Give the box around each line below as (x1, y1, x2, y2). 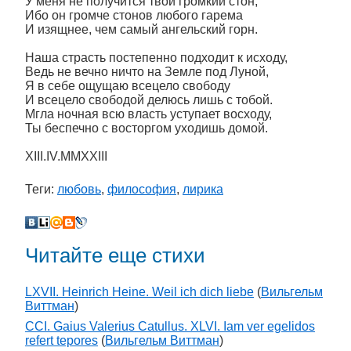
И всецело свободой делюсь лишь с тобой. (25, 93, 273, 107)
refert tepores (25, 334, 98, 348)
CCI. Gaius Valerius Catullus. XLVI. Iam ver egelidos (25, 320, 315, 334)
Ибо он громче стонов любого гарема (25, 9, 243, 22)
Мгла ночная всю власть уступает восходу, (25, 107, 272, 121)
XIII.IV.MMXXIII (25, 150, 107, 163)
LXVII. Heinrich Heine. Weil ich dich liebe (25, 285, 254, 299)
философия (107, 183, 176, 196)
